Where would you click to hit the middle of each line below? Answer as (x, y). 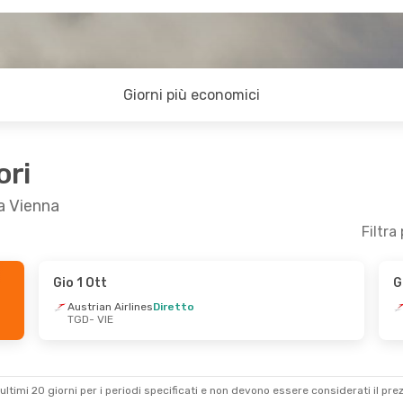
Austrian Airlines (110, 307)
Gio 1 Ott (80, 283)
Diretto (173, 307)
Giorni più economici (192, 95)
